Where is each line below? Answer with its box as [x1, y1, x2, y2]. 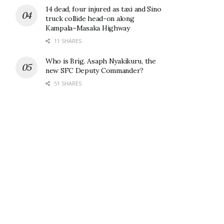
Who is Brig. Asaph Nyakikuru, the [45, 56, 156, 66]
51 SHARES [52, 79, 81, 87]
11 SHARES [52, 37, 81, 45]
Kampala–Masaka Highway [45, 23, 130, 33]
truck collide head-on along [45, 14, 134, 23]
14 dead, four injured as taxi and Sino [45, 4, 161, 14]
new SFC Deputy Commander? [45, 66, 144, 75]
